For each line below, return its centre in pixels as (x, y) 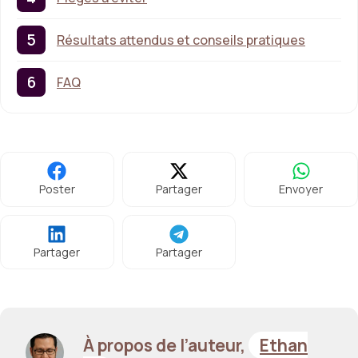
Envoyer (301, 189)
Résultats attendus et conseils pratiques (181, 40)
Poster (57, 189)
